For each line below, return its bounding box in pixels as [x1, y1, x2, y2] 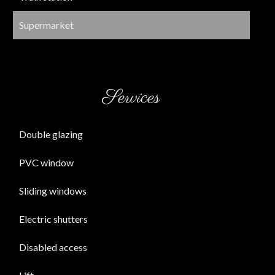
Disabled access [19, 241, 87, 253]
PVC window [19, 157, 74, 168]
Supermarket [19, 19, 74, 31]
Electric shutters [19, 213, 88, 225]
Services [103, 85, 160, 111]
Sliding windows [19, 185, 87, 196]
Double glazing [19, 128, 83, 140]
